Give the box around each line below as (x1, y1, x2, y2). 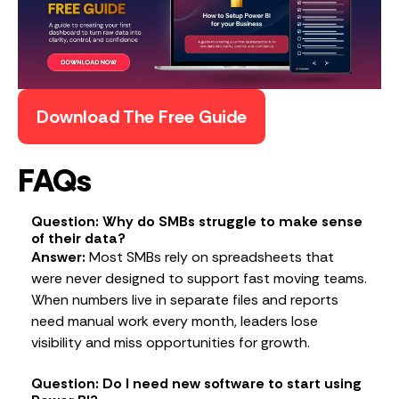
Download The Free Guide (37, 105, 247, 129)
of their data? (31, 229, 126, 248)
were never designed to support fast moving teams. (31, 269, 367, 289)
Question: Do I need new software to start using (31, 374, 362, 394)
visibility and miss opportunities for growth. (31, 333, 310, 353)
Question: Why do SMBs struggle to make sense (31, 212, 362, 232)
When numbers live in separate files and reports (31, 290, 338, 310)
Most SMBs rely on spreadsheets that (85, 248, 334, 267)
